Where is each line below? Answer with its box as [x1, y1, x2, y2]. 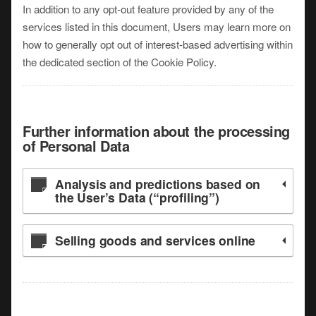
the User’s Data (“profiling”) [55, 188, 219, 206]
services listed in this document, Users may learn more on [23, 19, 291, 34]
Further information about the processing [23, 121, 291, 141]
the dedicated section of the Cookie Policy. [23, 54, 217, 69]
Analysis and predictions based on [55, 175, 261, 193]
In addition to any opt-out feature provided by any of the [23, 1, 274, 16]
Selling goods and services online [55, 231, 256, 249]
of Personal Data [23, 135, 130, 156]
